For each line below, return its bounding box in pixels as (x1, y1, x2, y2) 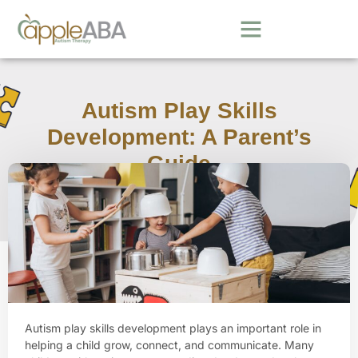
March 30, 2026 (151, 188, 224, 201)
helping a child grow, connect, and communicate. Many (25, 337, 314, 352)
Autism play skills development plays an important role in (25, 320, 321, 335)
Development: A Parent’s (46, 124, 312, 149)
